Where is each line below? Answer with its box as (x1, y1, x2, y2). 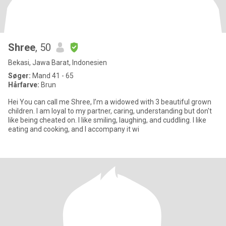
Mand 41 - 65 (31, 72, 74, 80)
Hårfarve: (8, 81, 39, 89)
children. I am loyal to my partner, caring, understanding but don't (8, 107, 36, 115)
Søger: (8, 72, 31, 80)
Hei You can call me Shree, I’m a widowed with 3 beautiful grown (8, 98, 191, 106)
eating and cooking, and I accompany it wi (8, 125, 139, 133)
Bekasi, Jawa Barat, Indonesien (8, 59, 107, 67)
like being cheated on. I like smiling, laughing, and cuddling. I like (8, 116, 206, 124)
